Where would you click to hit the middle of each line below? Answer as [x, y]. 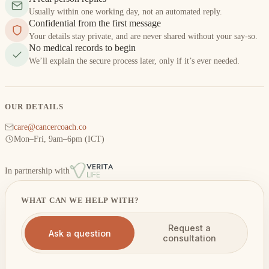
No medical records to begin [82, 48]
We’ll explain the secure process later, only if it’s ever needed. [134, 61]
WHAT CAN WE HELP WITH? [80, 201]
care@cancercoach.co [50, 127]
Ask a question [80, 233]
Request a [189, 228]
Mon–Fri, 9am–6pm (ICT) [59, 139]
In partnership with [37, 171]
